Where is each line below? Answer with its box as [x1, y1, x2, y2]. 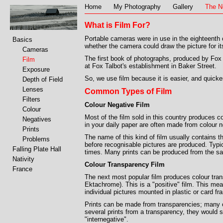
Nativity [12, 155, 34, 163]
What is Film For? [85, 21, 150, 29]
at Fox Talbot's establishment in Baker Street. [85, 62, 217, 70]
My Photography [113, 3, 161, 10]
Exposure [22, 66, 50, 73]
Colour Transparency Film [85, 161, 165, 168]
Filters [22, 96, 40, 103]
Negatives [22, 115, 51, 123]
